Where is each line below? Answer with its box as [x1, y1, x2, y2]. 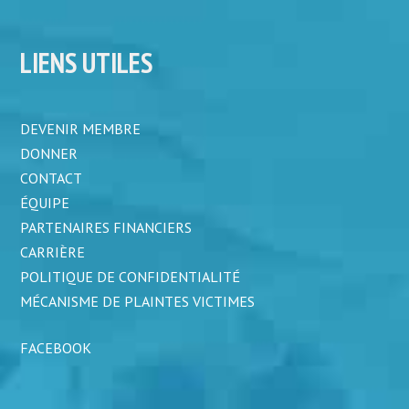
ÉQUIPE [20, 193, 70, 212]
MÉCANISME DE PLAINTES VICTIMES [20, 291, 256, 310]
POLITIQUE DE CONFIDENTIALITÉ [20, 267, 241, 286]
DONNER [20, 143, 79, 163]
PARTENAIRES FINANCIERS [20, 217, 193, 236]
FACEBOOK [20, 338, 92, 357]
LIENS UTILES [20, 44, 153, 80]
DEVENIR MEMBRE [20, 119, 142, 138]
